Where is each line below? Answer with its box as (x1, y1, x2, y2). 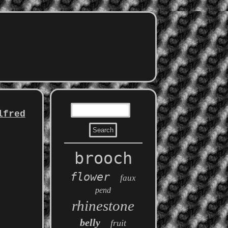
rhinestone (72, 197, 135, 214)
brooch (74, 149, 132, 168)
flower (70, 170, 110, 183)
